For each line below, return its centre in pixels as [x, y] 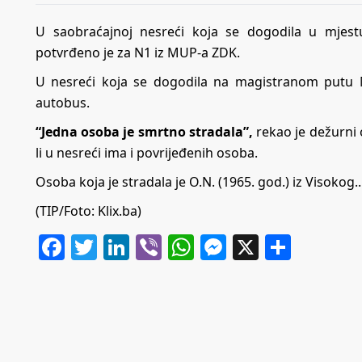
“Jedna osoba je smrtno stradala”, [144, 131]
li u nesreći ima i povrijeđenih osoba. [147, 152]
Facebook [122, 246]
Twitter [139, 246]
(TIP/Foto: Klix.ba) [88, 210]
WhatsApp [257, 246]
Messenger [293, 246]
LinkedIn [182, 246]
